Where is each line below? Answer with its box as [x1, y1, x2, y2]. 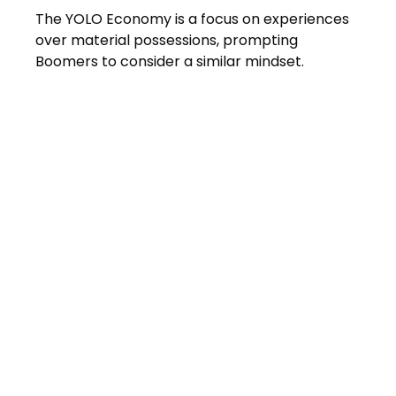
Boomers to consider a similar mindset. [35, 50, 304, 72]
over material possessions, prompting [35, 29, 298, 50]
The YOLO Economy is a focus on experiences [35, 8, 349, 29]
